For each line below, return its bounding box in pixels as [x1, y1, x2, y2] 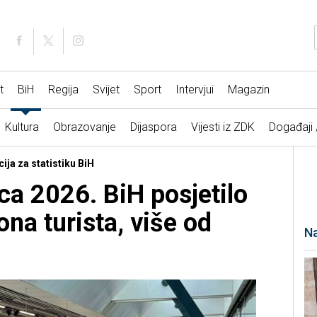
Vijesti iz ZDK [190, 120, 255, 134]
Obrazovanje [52, 120, 116, 134]
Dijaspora [129, 120, 177, 134]
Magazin [227, 83, 270, 97]
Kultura [4, 120, 39, 134]
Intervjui [175, 83, 214, 97]
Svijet [92, 83, 120, 97]
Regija [47, 83, 79, 97]
